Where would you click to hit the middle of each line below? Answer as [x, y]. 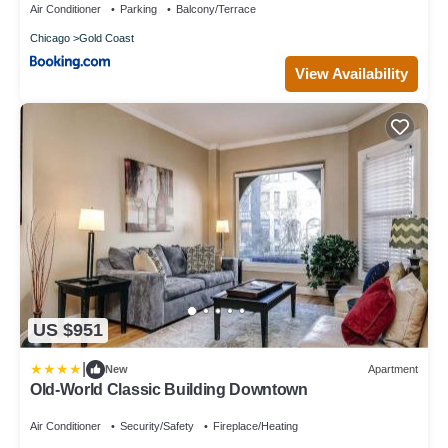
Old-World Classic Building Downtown [169, 389]
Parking [138, 9]
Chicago [50, 38]
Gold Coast [106, 38]
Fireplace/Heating [255, 425]
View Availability [351, 73]
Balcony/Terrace [216, 9]
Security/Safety [157, 425]
